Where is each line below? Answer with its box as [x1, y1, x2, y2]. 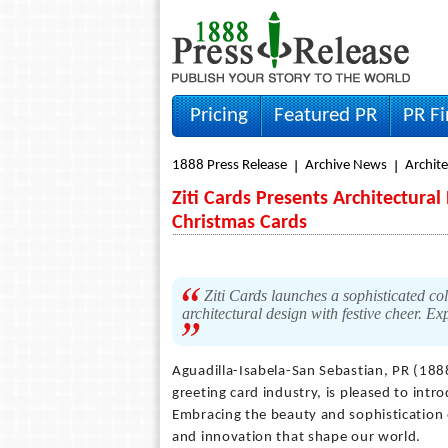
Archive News [305, 158, 387, 173]
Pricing [190, 105, 248, 126]
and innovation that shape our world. [172, 430, 422, 445]
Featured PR [274, 105, 377, 126]
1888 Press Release [172, 158, 287, 173]
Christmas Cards [172, 213, 307, 233]
